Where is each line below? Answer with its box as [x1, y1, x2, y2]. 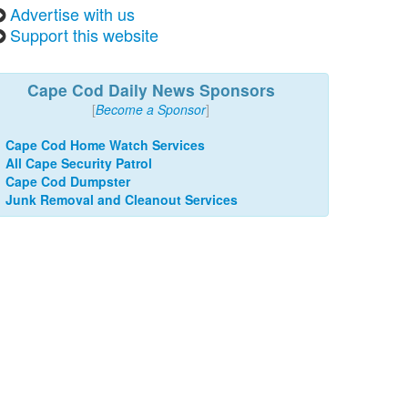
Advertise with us [10, 2, 135, 25]
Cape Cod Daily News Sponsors [26, 78, 275, 101]
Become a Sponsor [96, 100, 206, 118]
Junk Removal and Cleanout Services [5, 190, 238, 209]
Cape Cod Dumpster [5, 172, 130, 190]
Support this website [10, 23, 158, 46]
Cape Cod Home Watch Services [5, 136, 205, 154]
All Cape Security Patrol [5, 154, 152, 172]
